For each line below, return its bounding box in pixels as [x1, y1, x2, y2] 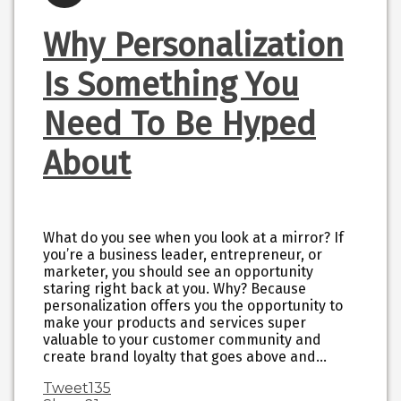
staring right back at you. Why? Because [43, 279, 306, 297]
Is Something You [43, 64, 299, 105]
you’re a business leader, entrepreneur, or [43, 245, 322, 263]
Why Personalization [43, 25, 344, 65]
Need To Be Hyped [43, 104, 316, 144]
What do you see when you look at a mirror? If [43, 228, 344, 246]
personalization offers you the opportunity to [43, 296, 343, 314]
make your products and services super [43, 313, 306, 331]
